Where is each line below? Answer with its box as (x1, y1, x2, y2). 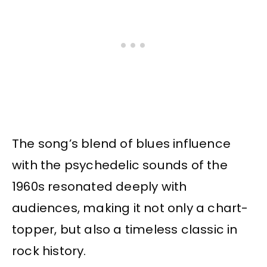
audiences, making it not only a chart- (12, 199, 249, 216)
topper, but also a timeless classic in (12, 221, 238, 238)
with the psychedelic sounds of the (12, 156, 228, 173)
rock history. (12, 242, 86, 259)
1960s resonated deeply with (12, 178, 187, 195)
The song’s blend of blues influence (12, 135, 231, 152)
